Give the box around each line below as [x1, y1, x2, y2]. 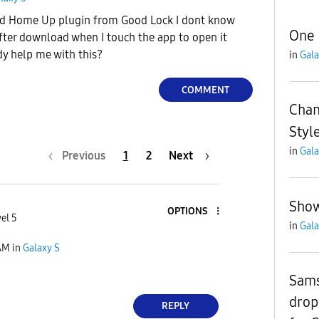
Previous [61, 148, 105, 162]
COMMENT [182, 83, 230, 96]
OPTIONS [167, 205, 208, 218]
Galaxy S [23, 242, 60, 255]
